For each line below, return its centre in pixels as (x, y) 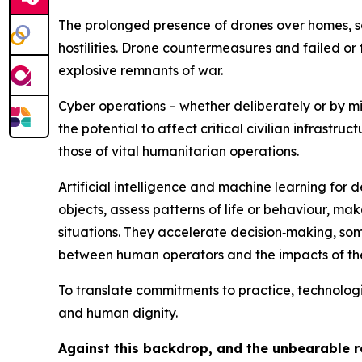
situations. (91, 232)
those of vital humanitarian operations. (179, 152)
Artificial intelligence (124, 187)
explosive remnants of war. (142, 71)
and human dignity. (118, 313)
